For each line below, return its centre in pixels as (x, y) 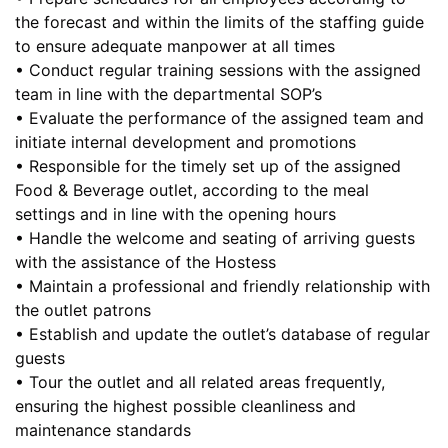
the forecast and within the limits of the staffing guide (219, 21)
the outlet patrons (83, 309)
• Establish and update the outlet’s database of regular (222, 333)
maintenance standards (103, 429)
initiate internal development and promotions (185, 141)
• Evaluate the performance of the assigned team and (219, 117)
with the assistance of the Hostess (145, 261)
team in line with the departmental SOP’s (168, 93)
